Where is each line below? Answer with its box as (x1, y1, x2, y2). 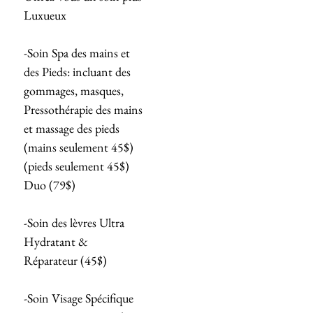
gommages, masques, (24, 82, 124, 99)
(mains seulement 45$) (24, 139, 133, 156)
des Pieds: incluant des (24, 64, 131, 80)
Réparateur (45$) (24, 252, 107, 269)
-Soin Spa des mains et (24, 45, 130, 61)
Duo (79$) (24, 177, 75, 194)
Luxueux (24, 7, 66, 24)
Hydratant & (24, 233, 88, 250)
